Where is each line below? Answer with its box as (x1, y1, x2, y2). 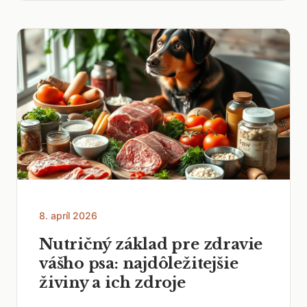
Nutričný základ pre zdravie (39, 235, 263, 254)
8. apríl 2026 (39, 210, 97, 221)
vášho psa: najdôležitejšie (39, 254, 238, 273)
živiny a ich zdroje (39, 273, 186, 292)
